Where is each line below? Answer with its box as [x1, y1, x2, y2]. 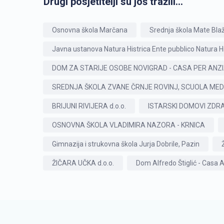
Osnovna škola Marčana [52, 26, 127, 34]
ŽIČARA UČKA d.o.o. [52, 159, 114, 167]
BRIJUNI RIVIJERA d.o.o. [52, 102, 126, 110]
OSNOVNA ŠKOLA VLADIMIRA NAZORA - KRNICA [52, 121, 205, 129]
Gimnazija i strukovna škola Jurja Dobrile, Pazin [52, 140, 199, 148]
